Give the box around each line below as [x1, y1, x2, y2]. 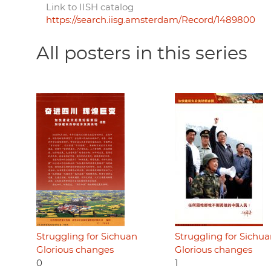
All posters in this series [36, 44, 247, 63]
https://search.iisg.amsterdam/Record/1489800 [46, 15, 255, 25]
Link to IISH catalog [46, 2, 134, 12]
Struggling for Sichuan [36, 232, 137, 241]
